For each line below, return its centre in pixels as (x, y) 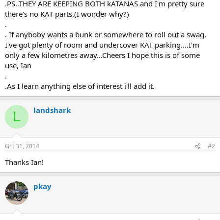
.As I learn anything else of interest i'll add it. (80, 86)
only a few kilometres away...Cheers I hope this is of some (102, 55)
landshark (52, 110)
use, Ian (18, 65)
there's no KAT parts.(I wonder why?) (67, 14)
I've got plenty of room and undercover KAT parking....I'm (102, 44)
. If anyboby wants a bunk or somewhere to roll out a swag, (106, 34)
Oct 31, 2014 (22, 146)
